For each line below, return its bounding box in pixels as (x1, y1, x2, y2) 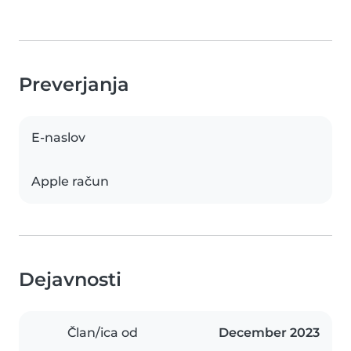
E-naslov (31, 130, 85, 146)
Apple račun (31, 174, 109, 190)
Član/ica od (67, 325, 138, 341)
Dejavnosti (19, 268, 121, 291)
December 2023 (219, 325, 320, 341)
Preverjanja (19, 73, 129, 96)
